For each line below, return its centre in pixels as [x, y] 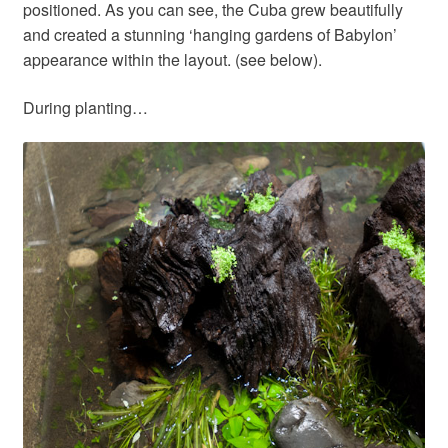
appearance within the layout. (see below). [172, 60]
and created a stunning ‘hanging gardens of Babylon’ [209, 35]
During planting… [85, 107]
